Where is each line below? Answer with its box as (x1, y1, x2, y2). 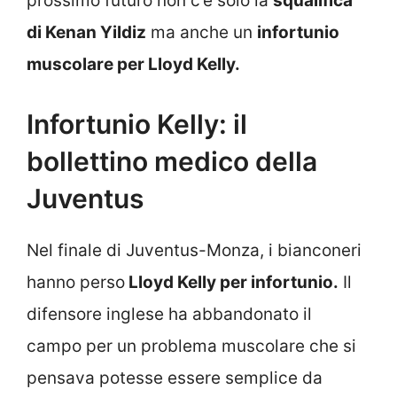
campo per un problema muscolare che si (27, 336, 356, 357)
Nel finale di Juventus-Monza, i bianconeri (27, 240, 362, 261)
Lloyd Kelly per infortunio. (125, 272, 339, 293)
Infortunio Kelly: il (27, 108, 247, 141)
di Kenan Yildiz (27, 21, 146, 43)
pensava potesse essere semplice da (27, 368, 323, 389)
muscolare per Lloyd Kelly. (27, 53, 240, 74)
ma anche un (146, 21, 257, 43)
